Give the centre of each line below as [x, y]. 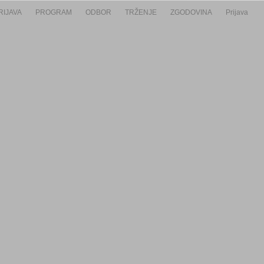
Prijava [237, 12]
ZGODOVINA [191, 12]
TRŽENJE [141, 12]
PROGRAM [54, 12]
